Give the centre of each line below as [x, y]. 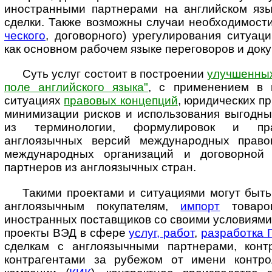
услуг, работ [162, 233]
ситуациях [34, 101]
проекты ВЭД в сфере [67, 233]
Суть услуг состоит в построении [115, 74]
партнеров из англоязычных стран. [100, 168]
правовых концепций [121, 101]
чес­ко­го [25, 36]
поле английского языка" [76, 87]
